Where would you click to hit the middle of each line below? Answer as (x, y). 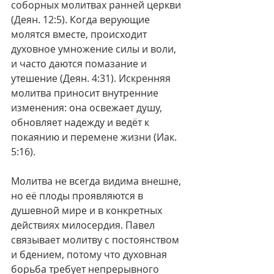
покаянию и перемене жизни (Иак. (95, 137)
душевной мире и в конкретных (88, 210)
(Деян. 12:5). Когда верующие (82, 20)
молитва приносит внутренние (86, 93)
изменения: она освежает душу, (88, 108)
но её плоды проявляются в (78, 196)
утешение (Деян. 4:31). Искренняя (92, 78)
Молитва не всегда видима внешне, (97, 181)
